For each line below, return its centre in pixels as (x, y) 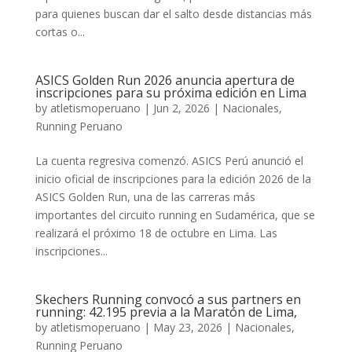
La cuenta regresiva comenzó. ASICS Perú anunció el (169, 160)
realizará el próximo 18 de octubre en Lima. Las (156, 233)
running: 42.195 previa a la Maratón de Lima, (166, 312)
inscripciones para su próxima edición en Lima (170, 92)
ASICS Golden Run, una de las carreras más (145, 196)
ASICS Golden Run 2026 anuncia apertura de (165, 80)
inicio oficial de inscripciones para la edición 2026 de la (173, 178)
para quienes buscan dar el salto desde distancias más (173, 13)
